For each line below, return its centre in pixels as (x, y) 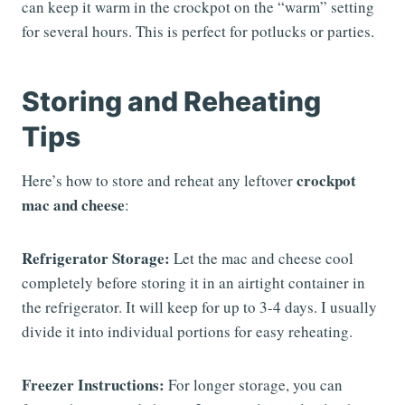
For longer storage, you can (254, 384)
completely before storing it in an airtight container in (193, 282)
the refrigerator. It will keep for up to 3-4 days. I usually (199, 306)
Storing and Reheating (171, 101)
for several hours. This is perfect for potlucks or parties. (198, 31)
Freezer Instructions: (93, 384)
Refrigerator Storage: (96, 258)
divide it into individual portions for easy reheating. (187, 331)
